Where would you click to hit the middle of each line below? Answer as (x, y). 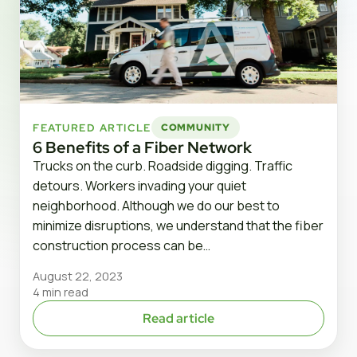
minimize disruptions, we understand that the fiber (178, 226)
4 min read (61, 292)
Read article (178, 319)
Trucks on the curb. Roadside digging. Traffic (163, 166)
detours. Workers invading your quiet (139, 186)
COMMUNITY (196, 127)
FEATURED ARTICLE (92, 127)
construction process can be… (122, 246)
